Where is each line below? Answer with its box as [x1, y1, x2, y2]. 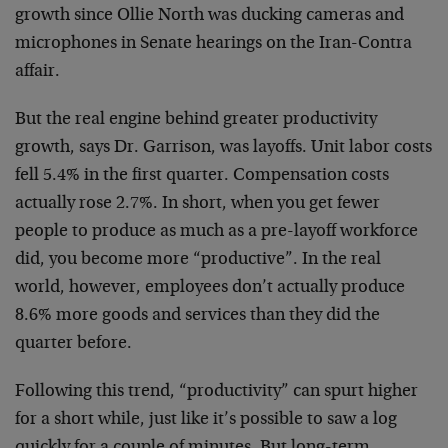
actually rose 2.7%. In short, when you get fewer [15, 195, 380, 213]
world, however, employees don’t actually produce [15, 279, 405, 297]
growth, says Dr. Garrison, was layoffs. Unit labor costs [15, 139, 432, 157]
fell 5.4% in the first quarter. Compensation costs [15, 167, 389, 185]
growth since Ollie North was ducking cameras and [15, 7, 404, 25]
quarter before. [15, 335, 132, 353]
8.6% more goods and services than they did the [15, 307, 380, 325]
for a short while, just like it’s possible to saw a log [15, 411, 397, 429]
